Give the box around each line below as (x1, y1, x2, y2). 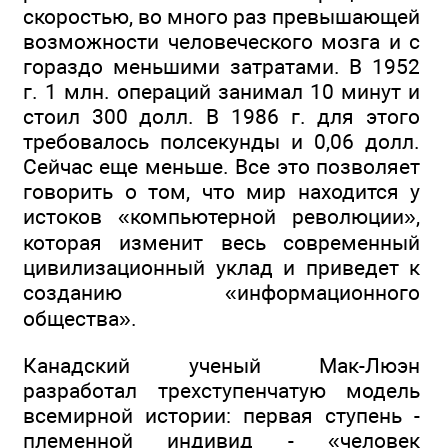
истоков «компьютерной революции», (23, 204, 420, 230)
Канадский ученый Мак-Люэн (23, 353, 420, 379)
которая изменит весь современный (23, 230, 420, 256)
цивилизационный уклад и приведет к (23, 255, 420, 281)
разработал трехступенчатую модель (23, 378, 420, 404)
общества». (23, 306, 137, 332)
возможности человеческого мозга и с (23, 29, 420, 55)
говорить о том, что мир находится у (23, 179, 420, 205)
